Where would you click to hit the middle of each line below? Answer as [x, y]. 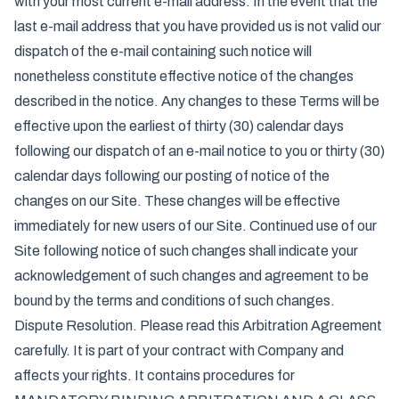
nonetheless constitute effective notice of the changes [184, 76]
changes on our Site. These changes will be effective [177, 201]
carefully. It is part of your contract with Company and [179, 350]
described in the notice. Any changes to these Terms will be [197, 101]
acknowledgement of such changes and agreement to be [191, 276]
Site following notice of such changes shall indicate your [186, 251]
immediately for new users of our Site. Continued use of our [195, 226]
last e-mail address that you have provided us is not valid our [198, 26]
